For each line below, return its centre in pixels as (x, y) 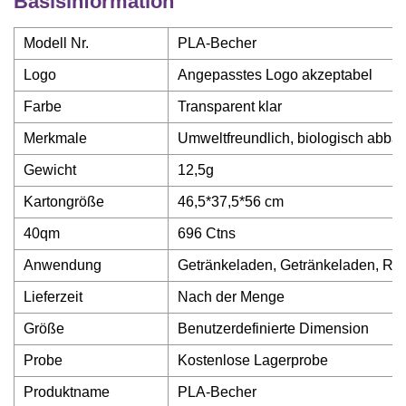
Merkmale (55, 138)
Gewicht (50, 170)
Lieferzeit (53, 297)
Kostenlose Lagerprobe (253, 360)
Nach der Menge (231, 297)
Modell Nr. (56, 43)
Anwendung (63, 265)
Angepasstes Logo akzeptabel (275, 75)
